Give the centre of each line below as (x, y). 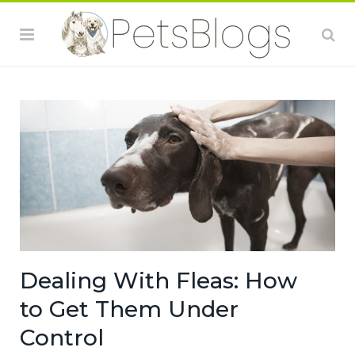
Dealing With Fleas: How (158, 281)
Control (62, 338)
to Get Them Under (129, 309)
